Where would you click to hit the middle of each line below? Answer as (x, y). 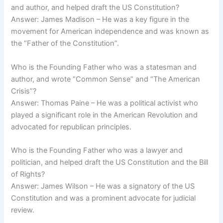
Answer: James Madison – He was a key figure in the (100, 20)
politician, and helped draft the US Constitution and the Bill (110, 163)
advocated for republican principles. (71, 127)
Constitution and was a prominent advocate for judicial (104, 198)
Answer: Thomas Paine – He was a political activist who (105, 103)
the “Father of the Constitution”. (65, 44)
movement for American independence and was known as (110, 32)
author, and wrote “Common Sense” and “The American (106, 79)
